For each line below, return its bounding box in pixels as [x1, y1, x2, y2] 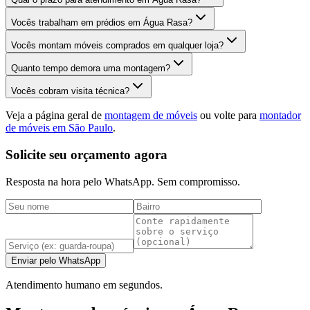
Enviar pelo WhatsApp [11, 255, 100, 266]
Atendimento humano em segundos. [6, 278, 163, 291]
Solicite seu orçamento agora [6, 147, 167, 162]
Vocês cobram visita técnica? [11, 86, 129, 97]
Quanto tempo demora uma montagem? [11, 63, 170, 74]
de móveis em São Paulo [6, 122, 113, 134]
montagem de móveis [104, 109, 197, 122]
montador [259, 109, 301, 122]
